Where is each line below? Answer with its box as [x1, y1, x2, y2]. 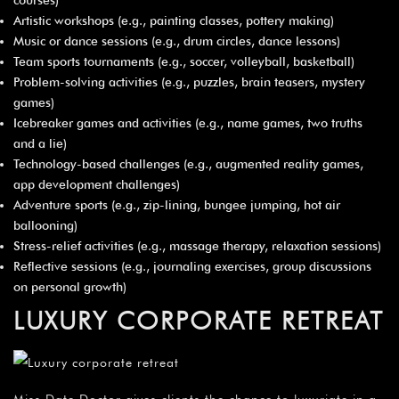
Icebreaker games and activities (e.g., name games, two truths [13, 115, 362, 130]
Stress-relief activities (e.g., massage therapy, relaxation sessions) [13, 238, 381, 253]
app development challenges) [13, 176, 180, 191]
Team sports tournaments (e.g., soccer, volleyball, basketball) [13, 53, 354, 69]
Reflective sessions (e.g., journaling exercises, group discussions [13, 258, 371, 273]
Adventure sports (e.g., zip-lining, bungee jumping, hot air [13, 197, 340, 212]
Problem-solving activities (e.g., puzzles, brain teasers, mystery [13, 74, 365, 89]
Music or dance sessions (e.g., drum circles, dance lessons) [13, 33, 340, 48]
